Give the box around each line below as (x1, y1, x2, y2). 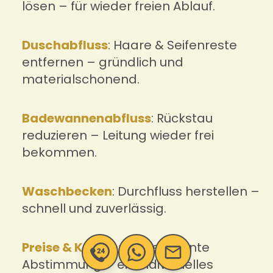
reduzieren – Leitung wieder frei (22, 126, 214, 144)
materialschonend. (22, 70, 140, 88)
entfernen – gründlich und (22, 53, 183, 71)
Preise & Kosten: (22, 238, 121, 256)
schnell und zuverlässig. (22, 199, 166, 217)
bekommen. (22, 143, 97, 161)
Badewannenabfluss (22, 109, 151, 127)
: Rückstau (151, 109, 213, 127)
